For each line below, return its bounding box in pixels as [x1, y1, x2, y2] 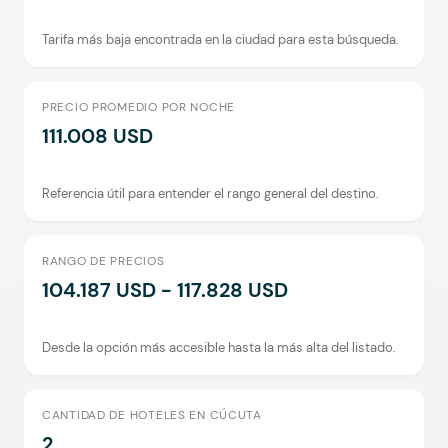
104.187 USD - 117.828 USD [42, 277, 288, 303]
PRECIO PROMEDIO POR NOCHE [42, 99, 235, 115]
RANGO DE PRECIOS [42, 253, 165, 269]
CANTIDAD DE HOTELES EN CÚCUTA [42, 407, 262, 423]
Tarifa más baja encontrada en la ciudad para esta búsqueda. [42, 31, 399, 48]
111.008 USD [42, 123, 153, 149]
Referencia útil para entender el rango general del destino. [42, 185, 379, 202]
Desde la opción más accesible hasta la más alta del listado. [42, 339, 396, 356]
